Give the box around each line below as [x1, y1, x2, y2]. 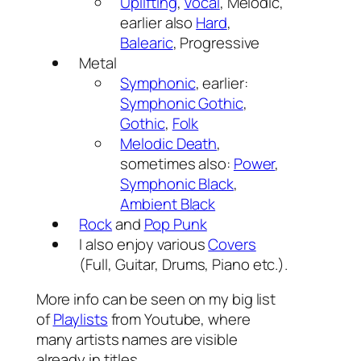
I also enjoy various [79, 233, 209, 255]
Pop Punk [143, 213, 207, 234]
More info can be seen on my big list [35, 288, 276, 309]
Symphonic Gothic [120, 92, 243, 114]
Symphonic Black [120, 172, 234, 194]
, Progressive [172, 31, 260, 53]
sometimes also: [120, 152, 234, 174]
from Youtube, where [107, 309, 251, 330]
